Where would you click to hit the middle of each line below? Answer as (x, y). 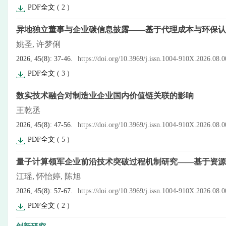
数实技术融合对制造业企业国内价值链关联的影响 (105, 96)
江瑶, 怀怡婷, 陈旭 (48, 176)
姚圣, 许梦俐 (38, 44)
